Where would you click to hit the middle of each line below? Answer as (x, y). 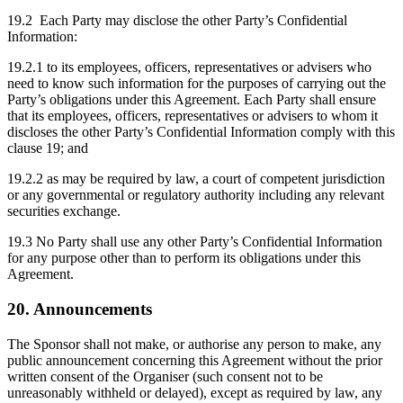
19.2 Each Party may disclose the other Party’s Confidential (177, 21)
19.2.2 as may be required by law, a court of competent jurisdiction (196, 179)
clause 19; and (48, 148)
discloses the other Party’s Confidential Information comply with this (201, 132)
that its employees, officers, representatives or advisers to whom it (193, 116)
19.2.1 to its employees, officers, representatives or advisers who (189, 67)
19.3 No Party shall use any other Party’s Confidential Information (195, 242)
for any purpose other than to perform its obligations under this (184, 258)
